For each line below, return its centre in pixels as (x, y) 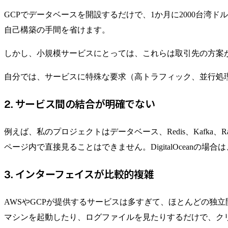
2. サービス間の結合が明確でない (80, 104)
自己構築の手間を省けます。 (57, 30)
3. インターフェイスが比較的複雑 (79, 174)
